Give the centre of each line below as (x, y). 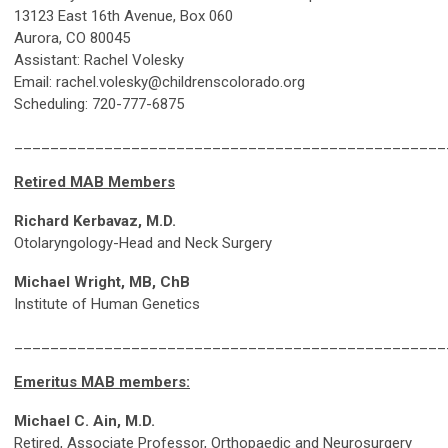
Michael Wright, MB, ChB (102, 282)
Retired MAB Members (94, 182)
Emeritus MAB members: (102, 382)
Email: (35, 82)
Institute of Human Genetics (107, 304)
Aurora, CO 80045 (72, 38)
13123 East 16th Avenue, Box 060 (123, 16)
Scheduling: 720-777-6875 (99, 104)
